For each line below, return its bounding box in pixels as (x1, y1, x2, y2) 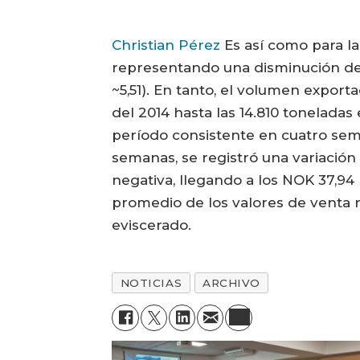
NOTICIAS (120, 276, 182, 290)
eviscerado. (112, 217, 192, 234)
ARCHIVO (202, 276, 260, 290)
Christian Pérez (112, 37, 221, 54)
